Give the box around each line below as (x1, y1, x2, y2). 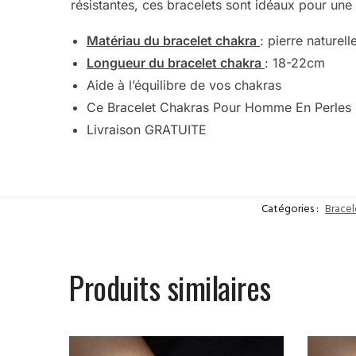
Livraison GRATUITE (86, 121, 207, 137)
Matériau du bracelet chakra (86, 32, 260, 48)
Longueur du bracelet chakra (86, 54, 265, 71)
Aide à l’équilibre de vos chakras (86, 76, 281, 93)
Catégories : (261, 199, 321, 221)
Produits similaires (69, 263, 271, 310)
